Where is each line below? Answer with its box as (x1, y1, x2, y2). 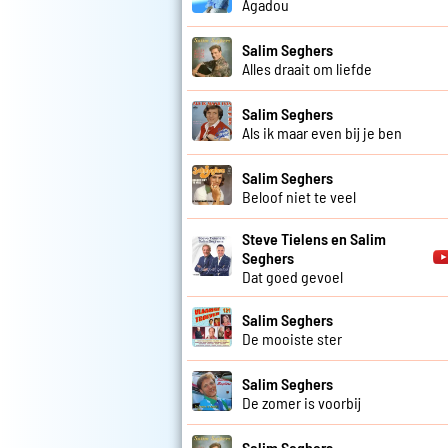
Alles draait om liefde (242, 58, 372, 78)
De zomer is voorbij (242, 392, 361, 412)
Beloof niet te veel (242, 186, 356, 206)
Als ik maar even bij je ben (242, 122, 402, 142)
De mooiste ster (242, 328, 342, 348)
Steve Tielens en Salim (242, 229, 386, 249)
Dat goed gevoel (242, 267, 343, 287)
